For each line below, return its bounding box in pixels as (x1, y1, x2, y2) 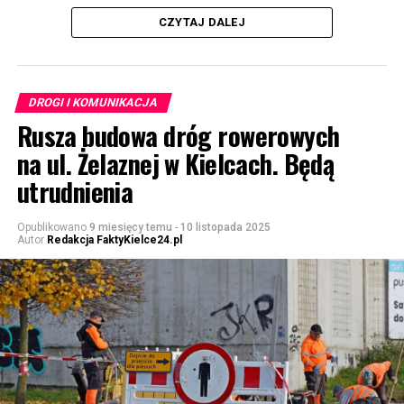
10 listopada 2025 (179, 220, 271, 234)
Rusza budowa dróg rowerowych (16, 115, 340, 154)
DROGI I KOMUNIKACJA (26, 95, 160, 109)
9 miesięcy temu (88, 220, 172, 234)
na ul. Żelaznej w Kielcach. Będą (16, 143, 335, 182)
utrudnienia (16, 171, 133, 210)
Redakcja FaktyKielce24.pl (46, 233, 182, 246)
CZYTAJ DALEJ (158, 14, 246, 29)
